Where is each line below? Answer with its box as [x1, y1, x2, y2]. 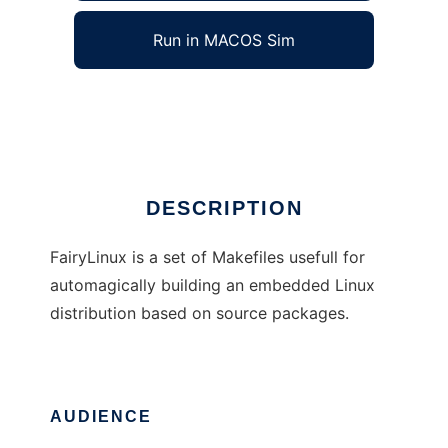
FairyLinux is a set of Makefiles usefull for [50, 247, 365, 268]
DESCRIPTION [145, 197, 303, 220]
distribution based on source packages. [50, 303, 349, 324]
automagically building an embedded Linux [50, 275, 375, 296]
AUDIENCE [50, 408, 152, 426]
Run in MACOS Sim [153, 30, 295, 51]
